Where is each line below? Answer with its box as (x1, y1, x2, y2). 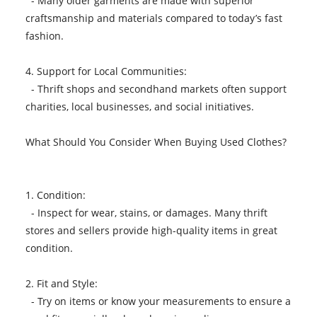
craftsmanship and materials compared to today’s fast (25, 11, 282, 25)
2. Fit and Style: (25, 276, 103, 290)
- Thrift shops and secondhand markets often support (25, 81, 287, 96)
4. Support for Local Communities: (25, 64, 192, 78)
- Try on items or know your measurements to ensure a (25, 294, 291, 308)
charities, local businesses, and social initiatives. (25, 99, 260, 113)
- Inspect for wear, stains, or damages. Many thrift (25, 205, 267, 219)
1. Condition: (25, 188, 91, 202)
